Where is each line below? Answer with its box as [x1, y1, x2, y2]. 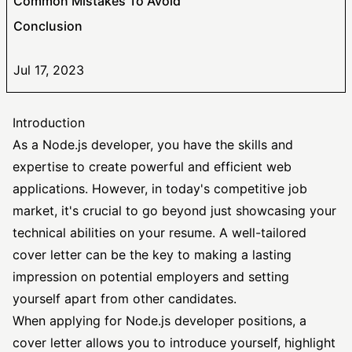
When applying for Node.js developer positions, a [13, 313, 306, 328]
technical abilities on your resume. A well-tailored [13, 225, 306, 240]
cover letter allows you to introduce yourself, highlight [13, 335, 335, 350]
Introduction [13, 115, 85, 130]
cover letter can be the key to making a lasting [13, 247, 291, 262]
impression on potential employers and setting [13, 269, 289, 284]
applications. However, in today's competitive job [13, 181, 307, 196]
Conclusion [13, 18, 82, 34]
